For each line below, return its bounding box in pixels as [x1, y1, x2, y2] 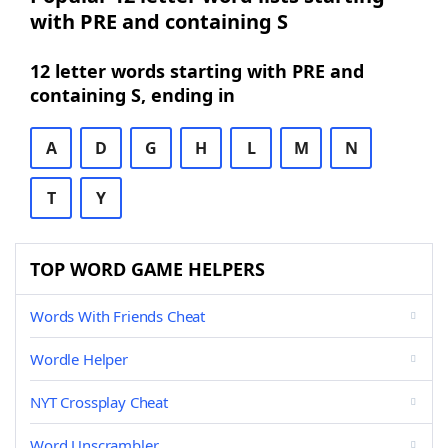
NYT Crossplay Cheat [30, 392, 168, 412]
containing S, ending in [30, 83, 235, 107]
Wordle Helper [30, 349, 128, 369]
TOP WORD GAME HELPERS [30, 257, 265, 281]
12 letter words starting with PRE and [30, 59, 364, 83]
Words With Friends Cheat [30, 306, 206, 326]
